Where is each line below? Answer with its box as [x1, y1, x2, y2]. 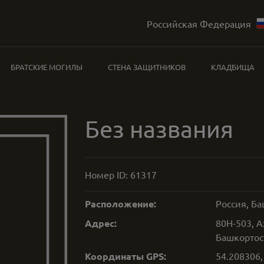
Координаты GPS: [85, 250, 166, 262]
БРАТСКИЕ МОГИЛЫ [11, 62, 83, 72]
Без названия [85, 115, 233, 143]
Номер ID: [85, 169, 130, 180]
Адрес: [85, 217, 117, 229]
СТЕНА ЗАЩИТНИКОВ [107, 62, 186, 72]
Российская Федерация [146, 17, 251, 29]
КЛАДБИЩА [210, 62, 255, 72]
